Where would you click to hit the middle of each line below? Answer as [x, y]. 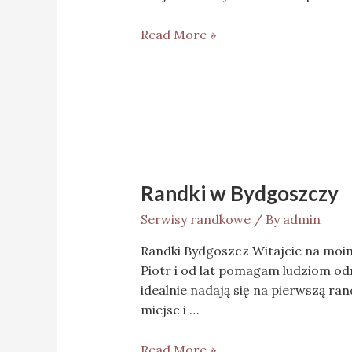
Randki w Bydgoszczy [239, 193]
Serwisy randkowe [195, 219]
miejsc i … [169, 309]
